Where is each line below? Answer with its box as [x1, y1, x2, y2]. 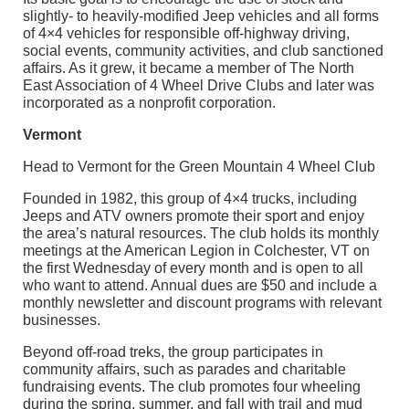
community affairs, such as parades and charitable [23, 362, 346, 378]
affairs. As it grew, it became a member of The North [23, 60, 354, 77]
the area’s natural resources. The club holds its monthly [23, 225, 379, 242]
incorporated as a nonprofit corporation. [23, 95, 276, 111]
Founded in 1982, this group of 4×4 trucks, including [23, 191, 357, 207]
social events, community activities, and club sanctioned [23, 43, 383, 59]
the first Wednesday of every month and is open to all [23, 260, 363, 277]
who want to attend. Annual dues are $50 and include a [23, 278, 377, 294]
